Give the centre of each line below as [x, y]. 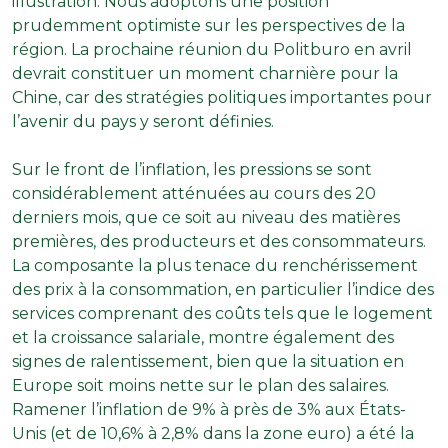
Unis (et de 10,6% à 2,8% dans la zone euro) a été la [213, 433]
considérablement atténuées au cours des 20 [194, 193]
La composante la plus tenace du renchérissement [215, 265]
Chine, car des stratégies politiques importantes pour [222, 97]
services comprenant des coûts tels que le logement [222, 313]
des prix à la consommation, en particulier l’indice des [223, 289]
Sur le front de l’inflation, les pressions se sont [192, 169]
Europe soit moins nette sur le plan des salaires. [200, 385]
